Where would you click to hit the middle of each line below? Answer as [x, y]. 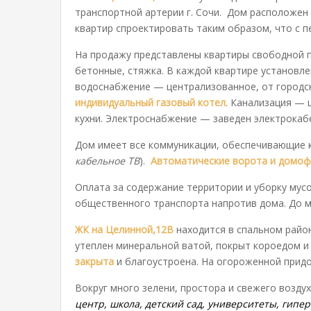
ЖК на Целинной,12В [124, 229]
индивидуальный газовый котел [150, 102]
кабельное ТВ [107, 161]
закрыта [94, 261]
